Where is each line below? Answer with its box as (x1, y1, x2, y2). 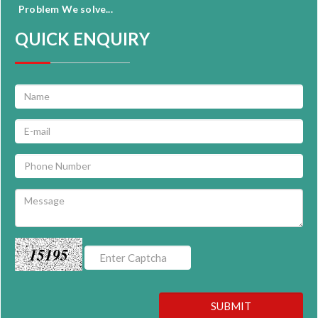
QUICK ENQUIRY (15, 28, 150, 49)
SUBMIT (211, 299, 251, 312)
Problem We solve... (18, 2, 113, 15)
